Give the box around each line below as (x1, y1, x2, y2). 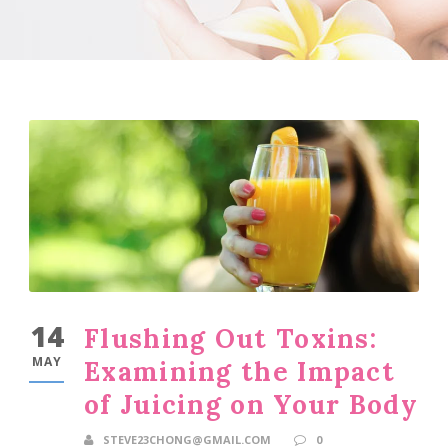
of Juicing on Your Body (84, 387, 418, 421)
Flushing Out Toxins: (84, 321, 377, 355)
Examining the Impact (84, 354, 395, 388)
